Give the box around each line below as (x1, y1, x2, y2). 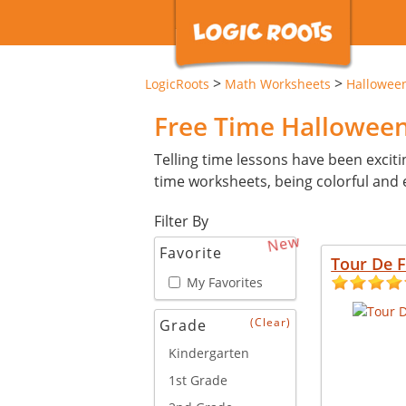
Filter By (154, 211, 208, 231)
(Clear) (250, 314, 292, 330)
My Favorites (187, 273, 263, 291)
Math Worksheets (225, 75, 331, 92)
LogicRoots (145, 75, 209, 92)
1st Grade (169, 371, 227, 389)
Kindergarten (169, 343, 249, 362)
